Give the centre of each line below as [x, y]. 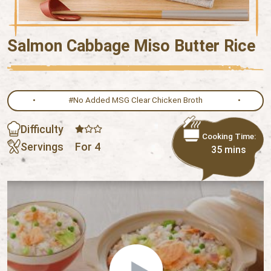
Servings [42, 146]
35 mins [229, 149]
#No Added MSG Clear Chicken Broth [135, 100]
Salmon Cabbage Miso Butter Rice [131, 46]
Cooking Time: [229, 136]
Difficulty [42, 129]
